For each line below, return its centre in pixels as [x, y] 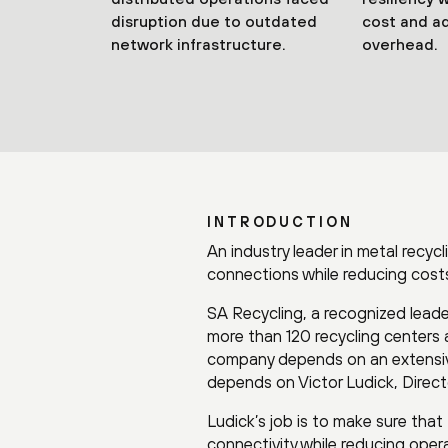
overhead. [399, 43]
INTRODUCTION [280, 221]
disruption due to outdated [214, 20]
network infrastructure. [198, 43]
